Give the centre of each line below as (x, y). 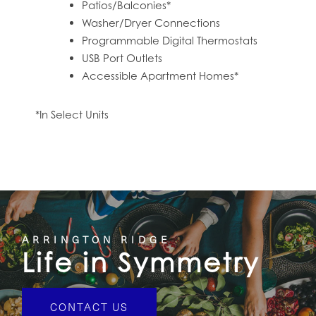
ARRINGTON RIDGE (97, 239)
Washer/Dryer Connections (151, 22)
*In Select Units (72, 114)
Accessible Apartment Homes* (160, 75)
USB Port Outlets (122, 57)
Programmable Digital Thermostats (171, 40)
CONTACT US (90, 306)
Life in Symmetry (141, 262)
